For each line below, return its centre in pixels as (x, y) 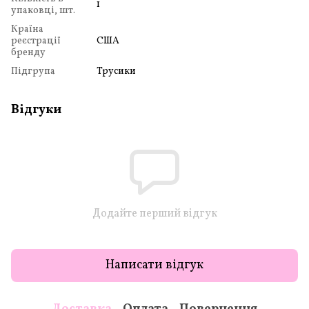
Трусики (116, 71)
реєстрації (36, 41)
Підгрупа (33, 71)
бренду (28, 52)
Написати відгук (154, 266)
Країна (27, 29)
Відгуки (36, 110)
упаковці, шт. (43, 10)
